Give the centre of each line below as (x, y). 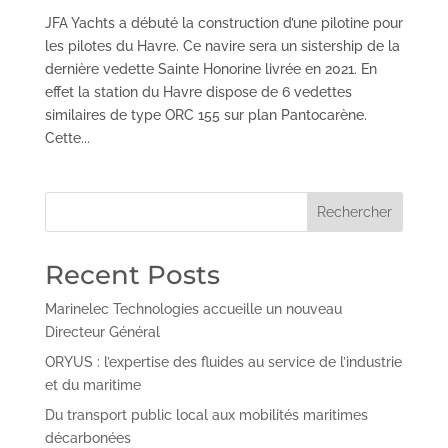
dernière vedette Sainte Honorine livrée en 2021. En (210, 68)
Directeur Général (102, 331)
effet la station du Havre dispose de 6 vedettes (198, 91)
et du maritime (92, 384)
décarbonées (87, 437)
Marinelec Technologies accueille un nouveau (193, 308)
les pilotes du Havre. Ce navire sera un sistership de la (222, 45)
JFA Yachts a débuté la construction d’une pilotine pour (223, 22)
